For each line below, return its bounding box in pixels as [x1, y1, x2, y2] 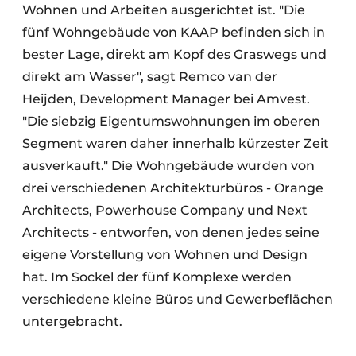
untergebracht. [22, 313, 122, 329]
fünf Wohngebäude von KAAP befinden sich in [22, 24, 325, 40]
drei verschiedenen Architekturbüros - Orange [22, 180, 323, 195]
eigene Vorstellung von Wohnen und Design [22, 246, 308, 262]
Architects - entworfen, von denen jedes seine [22, 224, 319, 240]
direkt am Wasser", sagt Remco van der [22, 68, 277, 84]
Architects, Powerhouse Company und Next [22, 202, 308, 218]
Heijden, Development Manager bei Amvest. [22, 91, 310, 106]
